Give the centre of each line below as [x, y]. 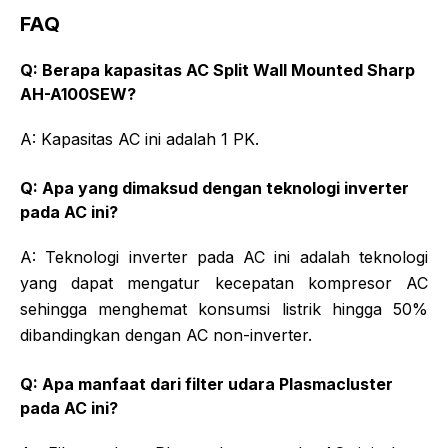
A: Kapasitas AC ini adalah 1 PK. [139, 138]
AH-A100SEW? [78, 93]
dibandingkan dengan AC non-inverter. [166, 334]
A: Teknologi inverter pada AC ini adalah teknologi [224, 256]
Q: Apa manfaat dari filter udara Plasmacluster [206, 383]
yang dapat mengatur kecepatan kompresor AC [224, 282]
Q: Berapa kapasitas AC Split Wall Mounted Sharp [217, 69]
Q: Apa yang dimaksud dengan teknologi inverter [214, 187]
